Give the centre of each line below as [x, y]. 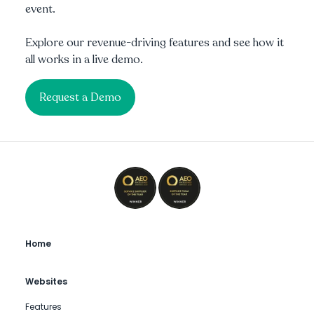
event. [40, 9]
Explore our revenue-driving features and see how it [155, 43]
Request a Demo [80, 98]
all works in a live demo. [84, 60]
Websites [46, 282]
